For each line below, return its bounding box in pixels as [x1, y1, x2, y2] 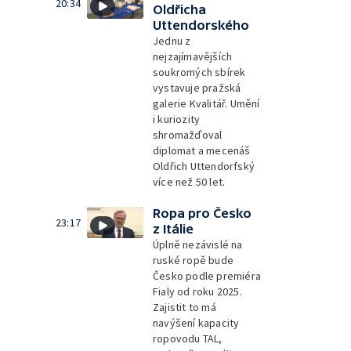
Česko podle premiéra [153, 268, 261, 283]
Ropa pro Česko [153, 205, 251, 220]
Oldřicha [153, 2, 206, 16]
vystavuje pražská [153, 80, 241, 95]
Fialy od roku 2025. [153, 284, 242, 299]
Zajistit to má [153, 299, 216, 314]
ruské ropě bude [153, 252, 233, 267]
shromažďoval [153, 127, 223, 142]
